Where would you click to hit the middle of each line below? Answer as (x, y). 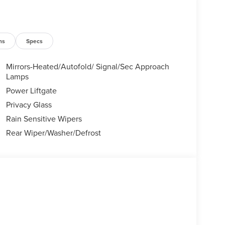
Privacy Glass (29, 105)
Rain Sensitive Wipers (44, 119)
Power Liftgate (31, 91)
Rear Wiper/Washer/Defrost (53, 133)
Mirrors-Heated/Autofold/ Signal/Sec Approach (87, 67)
